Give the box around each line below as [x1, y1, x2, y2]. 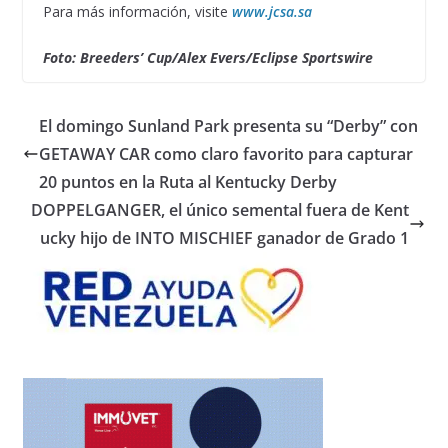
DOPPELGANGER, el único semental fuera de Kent [31, 198, 410, 221]
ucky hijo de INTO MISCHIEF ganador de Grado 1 [40, 226, 410, 249]
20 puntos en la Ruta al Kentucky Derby [38, 170, 337, 193]
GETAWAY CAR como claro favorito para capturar [38, 142, 413, 165]
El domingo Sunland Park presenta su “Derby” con [38, 114, 418, 137]
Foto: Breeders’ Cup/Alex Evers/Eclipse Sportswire [42, 47, 373, 67]
